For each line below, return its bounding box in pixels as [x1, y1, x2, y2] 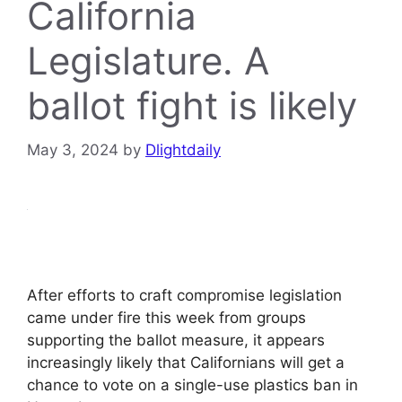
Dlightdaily [145, 140, 221, 159]
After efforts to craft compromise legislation [27, 285, 342, 304]
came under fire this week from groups [27, 308, 306, 327]
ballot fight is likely [27, 83, 357, 128]
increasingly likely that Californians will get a [27, 353, 345, 371]
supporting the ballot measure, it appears [27, 330, 325, 349]
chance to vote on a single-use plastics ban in [27, 375, 358, 394]
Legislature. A [27, 38, 269, 83]
